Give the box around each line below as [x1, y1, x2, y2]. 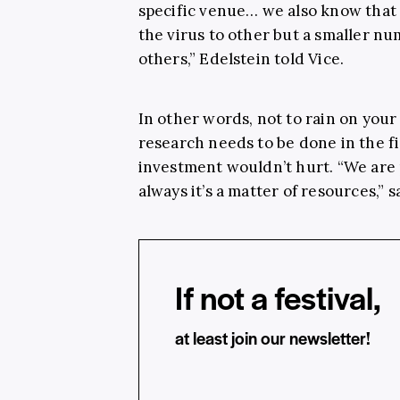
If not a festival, [174, 273, 381, 320]
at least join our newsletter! [174, 325, 371, 350]
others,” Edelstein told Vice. [137, 48, 345, 69]
